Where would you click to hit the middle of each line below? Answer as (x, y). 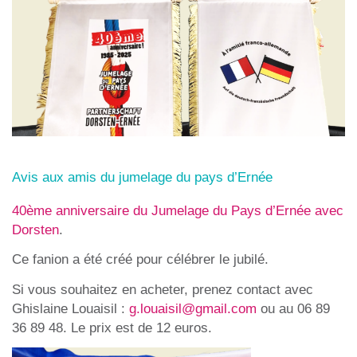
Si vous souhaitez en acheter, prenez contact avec (163, 289)
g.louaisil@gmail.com (193, 308)
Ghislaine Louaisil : (71, 308)
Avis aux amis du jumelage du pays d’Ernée (142, 177)
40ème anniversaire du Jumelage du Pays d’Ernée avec (178, 210)
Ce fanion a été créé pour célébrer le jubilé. (140, 259)
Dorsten (35, 229)
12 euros (182, 327)
